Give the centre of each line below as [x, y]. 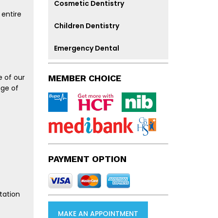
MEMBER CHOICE [84, 78]
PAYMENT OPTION [87, 159]
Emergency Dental [86, 48]
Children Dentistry [86, 26]
